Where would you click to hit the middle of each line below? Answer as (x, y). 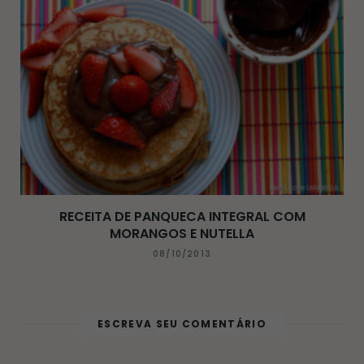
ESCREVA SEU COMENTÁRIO (182, 324)
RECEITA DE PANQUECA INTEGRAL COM (182, 217)
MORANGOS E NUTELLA (182, 234)
